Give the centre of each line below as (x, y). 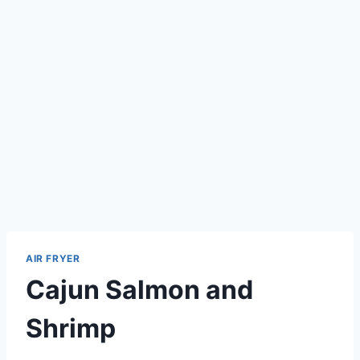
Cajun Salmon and (139, 289)
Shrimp (71, 328)
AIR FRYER (53, 258)
